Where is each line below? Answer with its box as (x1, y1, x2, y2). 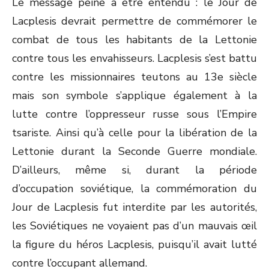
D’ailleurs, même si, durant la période (12, 163, 257, 177)
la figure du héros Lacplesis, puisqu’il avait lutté (12, 237, 257, 252)
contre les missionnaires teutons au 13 (12, 70, 217, 84)
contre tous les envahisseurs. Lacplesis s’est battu (12, 51, 257, 65)
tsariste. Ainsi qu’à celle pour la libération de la (12, 125, 257, 140)
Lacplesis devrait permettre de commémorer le (12, 14, 257, 28)
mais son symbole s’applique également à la (12, 88, 257, 103)
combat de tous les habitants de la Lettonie (12, 32, 257, 47)
